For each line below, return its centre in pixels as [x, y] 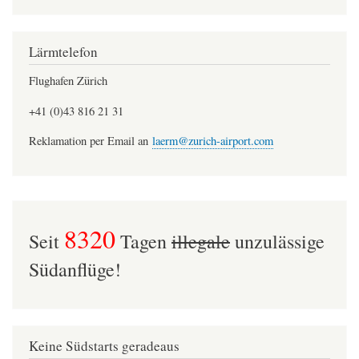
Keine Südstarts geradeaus [104, 346]
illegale [201, 241]
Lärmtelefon [63, 52]
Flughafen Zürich [68, 81]
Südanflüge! [75, 269]
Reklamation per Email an [91, 141]
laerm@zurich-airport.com [213, 141]
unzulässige [277, 241]
